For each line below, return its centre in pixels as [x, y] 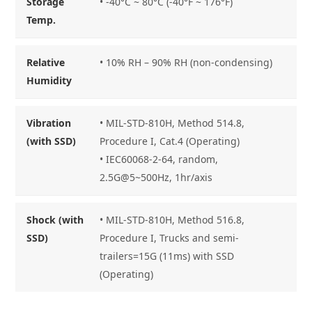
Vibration [49, 123]
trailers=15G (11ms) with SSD [167, 256]
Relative [46, 62]
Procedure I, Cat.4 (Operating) [170, 141]
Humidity [49, 80]
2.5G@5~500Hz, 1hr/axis [156, 177]
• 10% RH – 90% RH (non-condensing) [186, 62]
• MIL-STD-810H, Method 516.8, [172, 219]
